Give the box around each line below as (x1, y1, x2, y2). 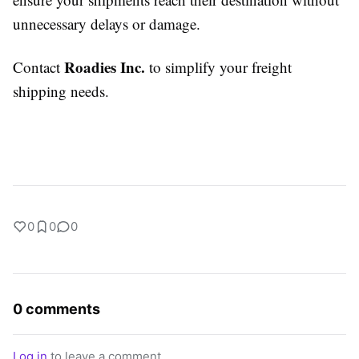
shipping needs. (13, 81, 109, 101)
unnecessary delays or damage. (13, 14, 200, 34)
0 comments (13, 301, 100, 317)
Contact (13, 57, 64, 77)
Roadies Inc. (64, 56, 145, 78)
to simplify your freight (145, 57, 292, 77)
